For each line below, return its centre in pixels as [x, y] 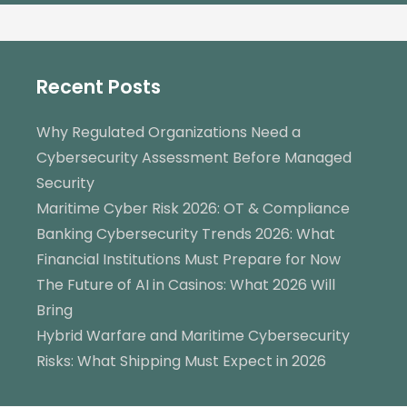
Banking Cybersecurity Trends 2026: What [186, 233]
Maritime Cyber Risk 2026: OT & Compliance [193, 208]
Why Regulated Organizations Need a [169, 132]
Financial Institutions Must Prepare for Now [189, 259]
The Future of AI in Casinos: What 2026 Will [186, 284]
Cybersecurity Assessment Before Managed [194, 157]
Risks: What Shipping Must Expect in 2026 [181, 361]
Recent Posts [99, 86]
